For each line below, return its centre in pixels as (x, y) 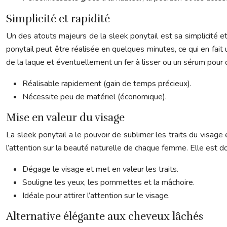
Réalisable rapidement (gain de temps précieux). (107, 84)
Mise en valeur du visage (65, 118)
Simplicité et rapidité (58, 19)
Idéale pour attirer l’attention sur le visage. (96, 196)
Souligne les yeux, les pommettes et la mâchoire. (108, 182)
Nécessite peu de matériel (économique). (94, 97)
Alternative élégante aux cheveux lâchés (105, 216)
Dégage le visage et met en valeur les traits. (100, 169)
